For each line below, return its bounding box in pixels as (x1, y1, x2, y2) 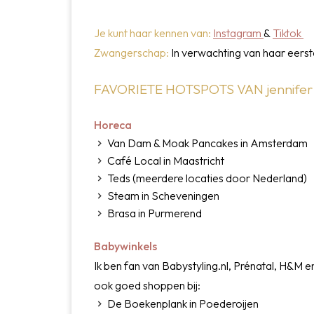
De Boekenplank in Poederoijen (107, 296, 259, 310)
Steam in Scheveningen (107, 189, 220, 203)
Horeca (94, 118, 134, 132)
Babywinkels (94, 238, 159, 253)
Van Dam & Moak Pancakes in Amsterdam (107, 136, 308, 151)
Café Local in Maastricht (107, 153, 225, 168)
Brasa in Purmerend (107, 206, 203, 221)
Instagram (213, 26, 264, 41)
